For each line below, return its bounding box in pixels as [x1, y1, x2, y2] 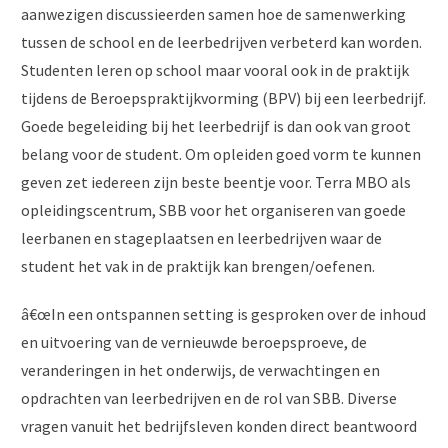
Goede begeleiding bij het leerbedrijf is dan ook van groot [21, 116, 411, 137]
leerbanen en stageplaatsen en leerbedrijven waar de [21, 228, 382, 249]
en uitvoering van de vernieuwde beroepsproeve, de [21, 332, 367, 353]
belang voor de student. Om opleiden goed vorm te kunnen [21, 144, 421, 165]
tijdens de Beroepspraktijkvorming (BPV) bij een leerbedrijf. [21, 88, 426, 109]
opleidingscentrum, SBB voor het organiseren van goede [21, 200, 406, 221]
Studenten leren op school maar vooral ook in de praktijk [21, 60, 409, 81]
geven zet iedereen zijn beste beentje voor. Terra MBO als [21, 172, 411, 193]
